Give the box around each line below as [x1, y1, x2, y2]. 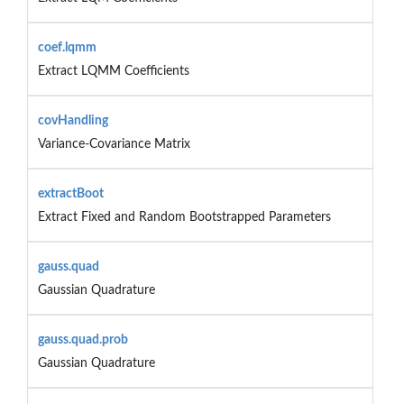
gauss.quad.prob [37, 333, 128, 346]
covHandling [37, 114, 108, 127]
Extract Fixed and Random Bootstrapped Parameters [37, 210, 331, 224]
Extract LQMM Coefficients [37, 64, 189, 78]
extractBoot [37, 187, 104, 200]
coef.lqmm [37, 41, 96, 54]
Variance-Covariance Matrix [37, 137, 190, 151]
